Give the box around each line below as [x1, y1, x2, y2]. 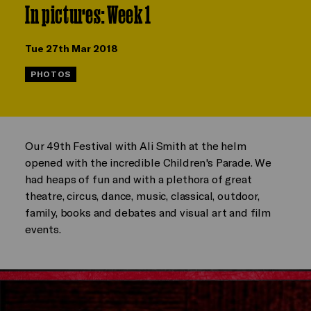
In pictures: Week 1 [24, 2, 152, 27]
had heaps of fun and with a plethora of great [24, 171, 252, 185]
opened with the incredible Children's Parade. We [24, 155, 272, 169]
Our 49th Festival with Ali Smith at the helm [24, 138, 246, 152]
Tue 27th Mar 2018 [24, 42, 118, 55]
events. [24, 221, 61, 235]
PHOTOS [30, 68, 72, 79]
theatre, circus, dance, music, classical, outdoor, [24, 188, 260, 202]
